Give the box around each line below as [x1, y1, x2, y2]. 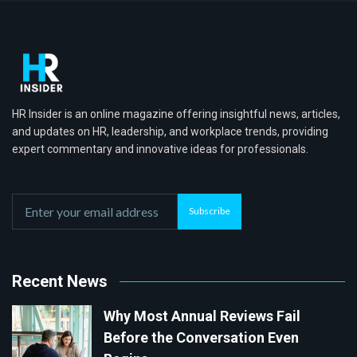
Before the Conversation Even [104, 328, 299, 346]
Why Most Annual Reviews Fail [104, 307, 300, 324]
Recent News [12, 271, 108, 291]
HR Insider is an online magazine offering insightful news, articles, [12, 107, 340, 120]
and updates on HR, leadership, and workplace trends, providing [12, 124, 328, 138]
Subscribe [189, 205, 230, 218]
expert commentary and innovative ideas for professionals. [12, 142, 308, 155]
